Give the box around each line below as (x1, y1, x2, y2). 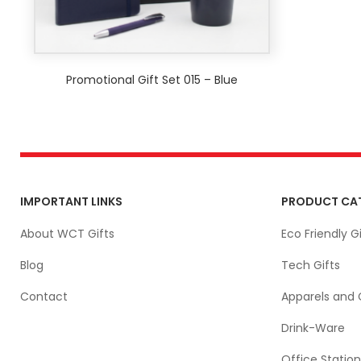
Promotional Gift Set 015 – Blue (66, 72, 238, 88)
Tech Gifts (280, 257, 340, 273)
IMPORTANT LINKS (20, 193, 122, 210)
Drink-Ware (280, 320, 345, 336)
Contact (20, 288, 68, 305)
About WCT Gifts (20, 226, 114, 242)
